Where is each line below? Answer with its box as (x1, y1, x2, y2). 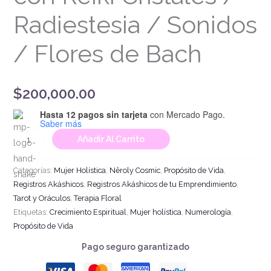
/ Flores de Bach (13, 39, 202, 68)
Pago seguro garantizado (82, 241, 189, 252)
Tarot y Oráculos (13, 193, 70, 203)
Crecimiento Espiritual (49, 207, 126, 217)
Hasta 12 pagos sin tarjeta (39, 108, 148, 121)
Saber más (39, 117, 82, 130)
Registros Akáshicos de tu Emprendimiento (87, 179, 237, 189)
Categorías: (13, 165, 54, 175)
